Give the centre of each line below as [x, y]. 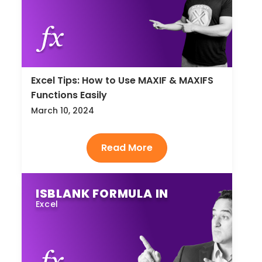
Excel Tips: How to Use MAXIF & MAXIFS [122, 81]
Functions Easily [69, 95]
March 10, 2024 [62, 111]
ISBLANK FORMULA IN [102, 193]
